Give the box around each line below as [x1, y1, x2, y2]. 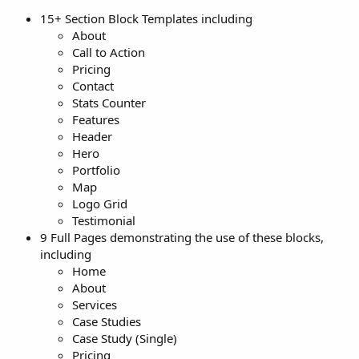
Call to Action [72, 44, 145, 61]
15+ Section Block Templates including [40, 10, 252, 27]
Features [72, 111, 119, 128]
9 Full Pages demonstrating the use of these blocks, [40, 229, 324, 246]
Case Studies [72, 313, 141, 330]
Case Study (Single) [72, 330, 177, 347]
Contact [72, 78, 114, 95]
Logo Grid [72, 196, 127, 212]
